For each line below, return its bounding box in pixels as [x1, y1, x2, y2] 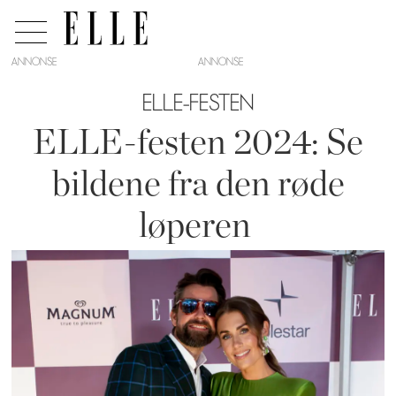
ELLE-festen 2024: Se [33, 125, 363, 161]
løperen [138, 208, 258, 244]
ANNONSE [11, 55, 57, 68]
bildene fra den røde [51, 166, 345, 202]
